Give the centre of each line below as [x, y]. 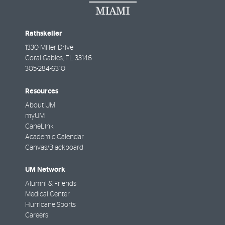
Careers [37, 215]
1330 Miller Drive [49, 48]
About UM [40, 105]
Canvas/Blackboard [54, 147]
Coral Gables [44, 59]
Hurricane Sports [50, 205]
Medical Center [47, 194]
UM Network [45, 169]
